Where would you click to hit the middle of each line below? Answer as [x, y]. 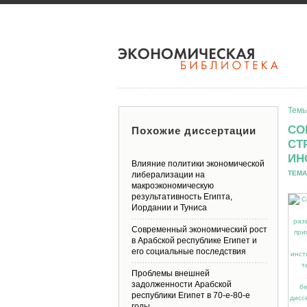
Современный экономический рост [199, 230]
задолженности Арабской [182, 284]
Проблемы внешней [171, 273]
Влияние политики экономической [198, 164]
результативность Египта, [182, 197]
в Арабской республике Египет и [194, 241]
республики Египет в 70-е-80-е [191, 295]
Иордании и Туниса [169, 208]
